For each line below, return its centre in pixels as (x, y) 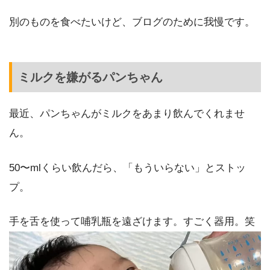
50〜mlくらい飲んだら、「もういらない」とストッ (127, 168)
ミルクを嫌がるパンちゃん (91, 77)
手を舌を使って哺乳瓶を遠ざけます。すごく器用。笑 (132, 221)
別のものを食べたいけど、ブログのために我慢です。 (132, 22)
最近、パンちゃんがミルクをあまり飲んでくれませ (127, 114)
